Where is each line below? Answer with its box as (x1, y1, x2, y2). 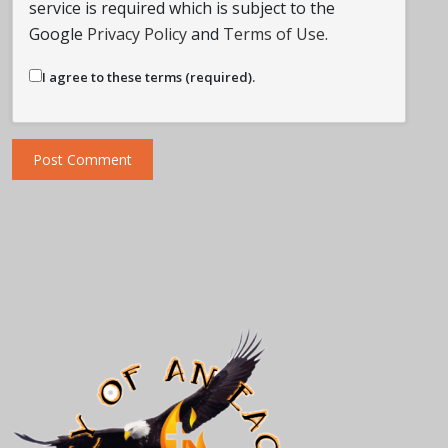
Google (29, 23, 87, 45)
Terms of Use (223, 23, 325, 45)
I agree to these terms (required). (42, 68, 255, 86)
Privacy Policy (87, 23, 187, 45)
